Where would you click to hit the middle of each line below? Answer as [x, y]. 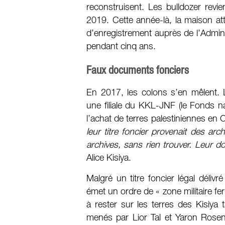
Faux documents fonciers [138, 70]
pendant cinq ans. [121, 46]
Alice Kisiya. [110, 158]
